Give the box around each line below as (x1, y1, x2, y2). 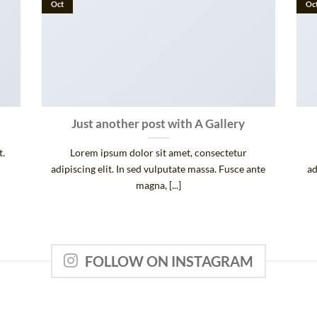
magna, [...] (135, 178, 181, 191)
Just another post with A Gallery (71, 116, 246, 131)
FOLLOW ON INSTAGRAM (85, 253, 253, 270)
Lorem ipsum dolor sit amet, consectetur (69, 146, 247, 158)
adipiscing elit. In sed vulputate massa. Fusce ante (51, 162, 266, 175)
